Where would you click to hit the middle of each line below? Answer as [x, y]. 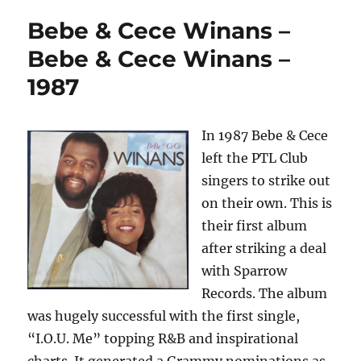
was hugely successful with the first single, [164, 316]
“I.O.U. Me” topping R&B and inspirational [163, 339]
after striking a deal [264, 249]
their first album [255, 226]
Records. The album [265, 294]
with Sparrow [245, 271]
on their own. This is [267, 203]
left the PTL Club [255, 158]
